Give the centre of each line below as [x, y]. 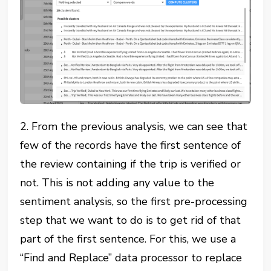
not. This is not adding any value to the [117, 183]
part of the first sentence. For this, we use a [128, 239]
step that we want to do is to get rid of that [131, 220]
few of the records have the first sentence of [131, 145]
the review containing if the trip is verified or [131, 164]
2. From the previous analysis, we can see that [134, 127]
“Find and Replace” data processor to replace [131, 258]
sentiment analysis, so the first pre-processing [134, 202]
